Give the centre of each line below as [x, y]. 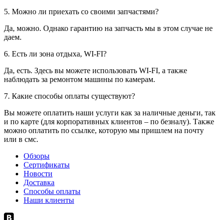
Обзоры [37, 156]
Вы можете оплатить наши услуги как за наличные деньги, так [110, 113]
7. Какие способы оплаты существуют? [69, 96]
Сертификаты [47, 165]
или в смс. [21, 139]
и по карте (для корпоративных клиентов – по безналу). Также [109, 122]
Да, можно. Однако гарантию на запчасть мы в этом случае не [108, 28]
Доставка [39, 183]
